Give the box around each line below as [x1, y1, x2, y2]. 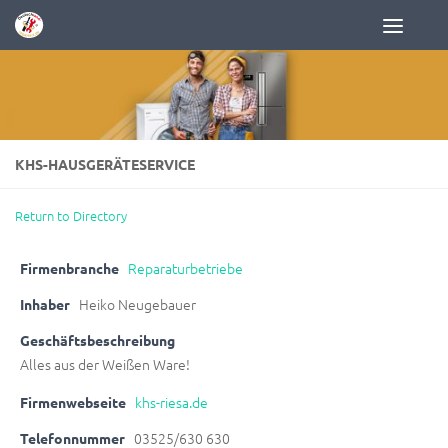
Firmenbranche [20, 259, 119, 278]
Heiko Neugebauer [79, 294, 196, 315]
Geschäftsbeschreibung [20, 331, 175, 350]
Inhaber [20, 295, 70, 314]
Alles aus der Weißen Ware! [20, 354, 190, 375]
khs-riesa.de [135, 391, 208, 412]
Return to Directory [15, 206, 127, 226]
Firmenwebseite [20, 392, 126, 411]
